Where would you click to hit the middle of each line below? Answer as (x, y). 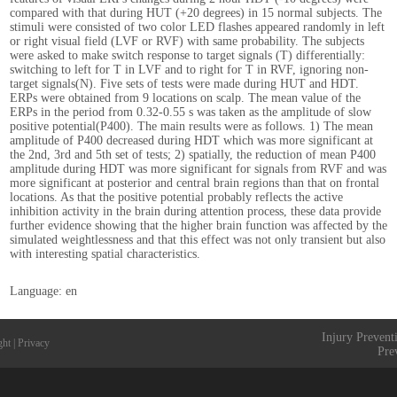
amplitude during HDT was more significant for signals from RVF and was (198, 169)
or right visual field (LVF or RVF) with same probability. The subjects (187, 41)
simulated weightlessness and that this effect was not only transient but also (198, 240)
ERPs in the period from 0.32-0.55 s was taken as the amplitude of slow (191, 112)
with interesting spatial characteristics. (105, 254)
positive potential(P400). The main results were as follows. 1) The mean (191, 126)
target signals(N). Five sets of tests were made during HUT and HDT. (184, 84)
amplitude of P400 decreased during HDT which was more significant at (191, 140)
